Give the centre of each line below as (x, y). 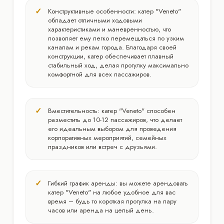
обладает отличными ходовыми (95, 20)
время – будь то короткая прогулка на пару (112, 201)
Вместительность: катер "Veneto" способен (112, 110)
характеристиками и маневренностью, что (109, 29)
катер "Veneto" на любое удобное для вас (112, 192)
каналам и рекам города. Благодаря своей (112, 47)
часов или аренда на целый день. (101, 210)
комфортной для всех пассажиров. (100, 74)
